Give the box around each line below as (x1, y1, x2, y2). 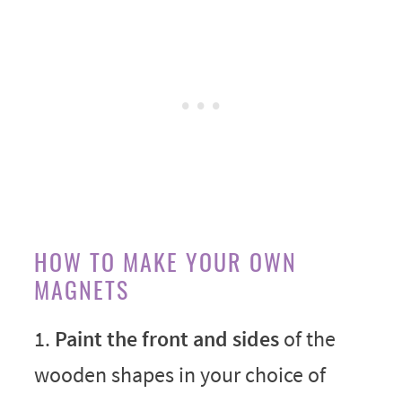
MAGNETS (33, 271, 129, 307)
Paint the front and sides (54, 324, 279, 353)
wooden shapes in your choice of (33, 360, 326, 389)
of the (278, 324, 336, 353)
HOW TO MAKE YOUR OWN (33, 243, 297, 279)
